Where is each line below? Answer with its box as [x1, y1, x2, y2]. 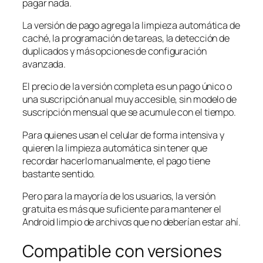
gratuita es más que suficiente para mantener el [22, 202, 222, 215]
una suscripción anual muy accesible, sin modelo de [22, 93, 237, 106]
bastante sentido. [22, 167, 96, 180]
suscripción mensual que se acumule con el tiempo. [22, 106, 237, 119]
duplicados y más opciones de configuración [22, 45, 207, 58]
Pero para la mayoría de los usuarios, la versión [22, 189, 216, 203]
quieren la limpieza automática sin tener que [22, 141, 207, 154]
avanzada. [22, 58, 66, 71]
